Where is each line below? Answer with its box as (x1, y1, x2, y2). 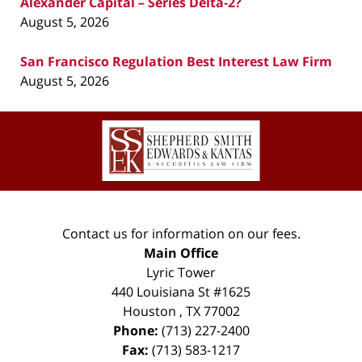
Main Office (144, 243, 218, 262)
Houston (122, 301, 176, 320)
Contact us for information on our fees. (61, 224, 301, 242)
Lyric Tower (146, 263, 216, 281)
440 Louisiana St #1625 (112, 282, 250, 301)
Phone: (112, 321, 162, 339)
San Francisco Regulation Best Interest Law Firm (20, 52, 332, 70)
